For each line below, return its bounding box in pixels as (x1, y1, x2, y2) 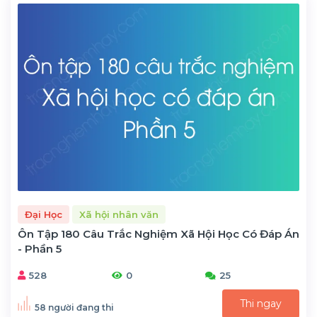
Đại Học (25, 208, 62, 220)
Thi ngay (240, 297, 282, 311)
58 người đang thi (35, 301, 114, 313)
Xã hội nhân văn (79, 208, 158, 220)
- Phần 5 (18, 242, 62, 256)
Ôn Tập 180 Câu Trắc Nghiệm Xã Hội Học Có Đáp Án (18, 227, 299, 241)
